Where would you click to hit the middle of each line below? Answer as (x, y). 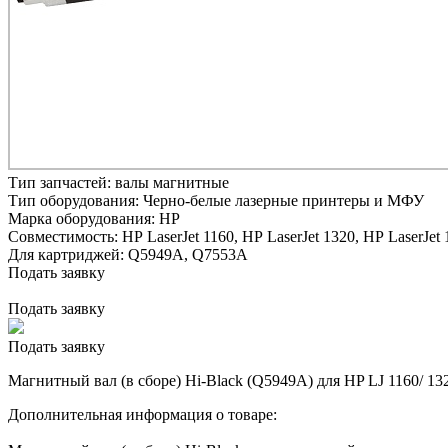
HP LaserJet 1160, (180, 236)
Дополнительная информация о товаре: (142, 414)
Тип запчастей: (61, 182)
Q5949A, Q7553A (188, 254)
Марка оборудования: (83, 218)
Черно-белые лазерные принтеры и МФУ (283, 200)
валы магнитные (172, 182)
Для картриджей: (68, 254)
